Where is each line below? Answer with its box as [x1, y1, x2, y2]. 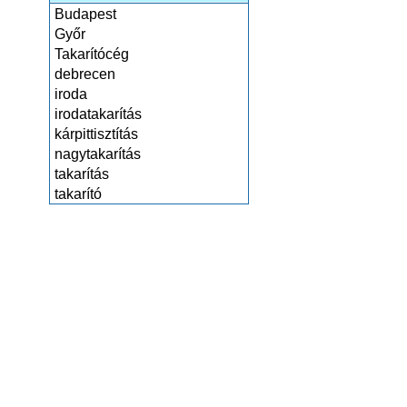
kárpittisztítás [55, 126, 138, 142]
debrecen [55, 66, 115, 82]
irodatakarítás [55, 106, 142, 122]
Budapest [55, 6, 116, 22]
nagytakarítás [55, 146, 141, 162]
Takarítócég [55, 46, 129, 62]
